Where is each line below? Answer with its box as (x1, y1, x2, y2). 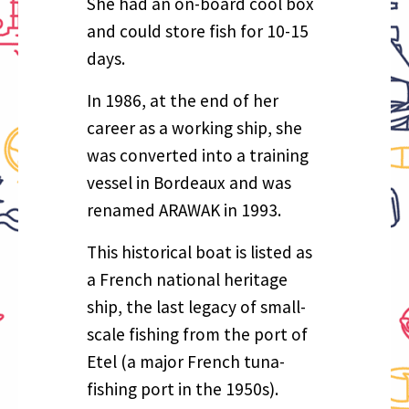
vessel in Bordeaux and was (87, 172, 292, 194)
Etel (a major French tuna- (87, 351, 286, 373)
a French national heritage (87, 268, 288, 291)
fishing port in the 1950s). (87, 378, 279, 401)
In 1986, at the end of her (87, 89, 279, 112)
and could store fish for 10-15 (87, 20, 309, 43)
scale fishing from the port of (87, 323, 309, 346)
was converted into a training (87, 144, 309, 167)
